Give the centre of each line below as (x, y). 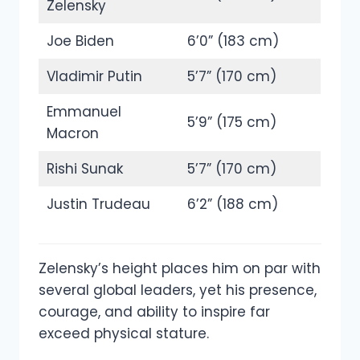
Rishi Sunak (84, 169)
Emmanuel (84, 112)
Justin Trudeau (98, 205)
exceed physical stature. (124, 333)
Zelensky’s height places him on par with (180, 268)
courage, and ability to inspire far (154, 311)
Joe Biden (80, 41)
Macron (72, 134)
